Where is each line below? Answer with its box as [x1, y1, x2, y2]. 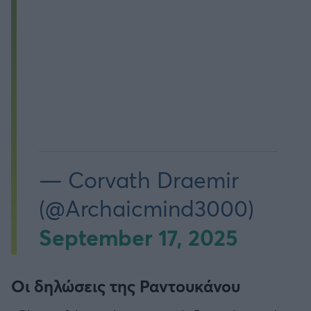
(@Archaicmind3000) [39, 193, 254, 223]
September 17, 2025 [39, 221, 238, 252]
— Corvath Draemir [39, 165, 239, 194]
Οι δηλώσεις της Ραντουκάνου [11, 274, 240, 297]
